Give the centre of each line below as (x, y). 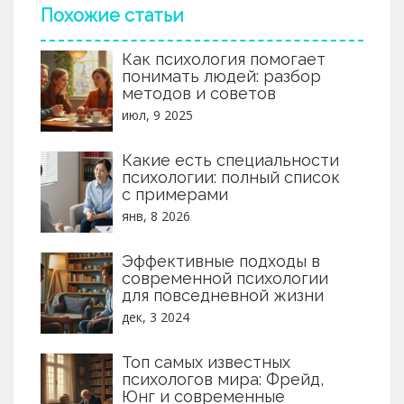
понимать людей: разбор (221, 76)
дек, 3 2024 (156, 317)
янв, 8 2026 (156, 216)
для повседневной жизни (223, 295)
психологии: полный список (231, 177)
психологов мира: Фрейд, (223, 379)
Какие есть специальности (230, 160)
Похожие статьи (112, 15)
